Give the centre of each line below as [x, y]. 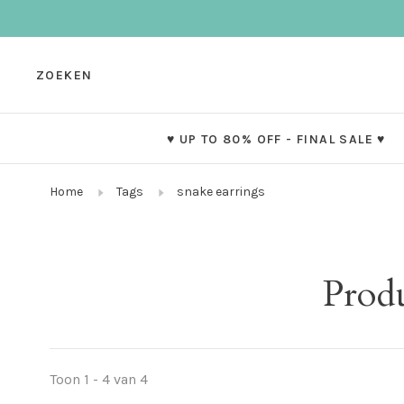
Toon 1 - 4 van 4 [99, 380]
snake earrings [221, 192]
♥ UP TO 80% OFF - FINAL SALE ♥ [276, 140]
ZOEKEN [64, 75]
